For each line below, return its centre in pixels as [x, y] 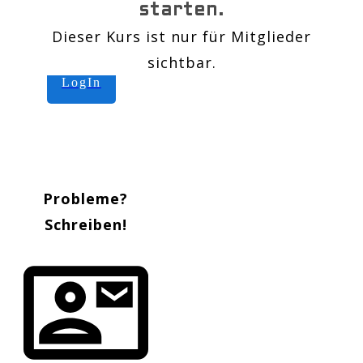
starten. [181, 11]
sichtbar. [181, 63]
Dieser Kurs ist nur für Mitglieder [181, 37]
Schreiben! [85, 225]
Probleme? [86, 199]
